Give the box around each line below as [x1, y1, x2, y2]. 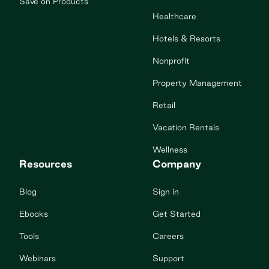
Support [153, 253, 184, 264]
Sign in [153, 187, 179, 197]
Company [153, 158, 201, 170]
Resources [19, 158, 72, 170]
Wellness [153, 145, 187, 155]
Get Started [153, 209, 201, 219]
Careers [153, 231, 184, 241]
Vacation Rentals [153, 122, 219, 133]
